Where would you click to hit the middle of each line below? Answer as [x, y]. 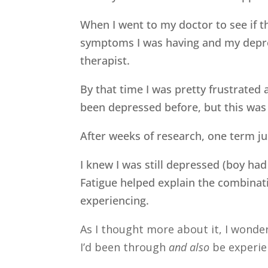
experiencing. [115, 200]
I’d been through [125, 247]
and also [191, 247]
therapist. [105, 60]
